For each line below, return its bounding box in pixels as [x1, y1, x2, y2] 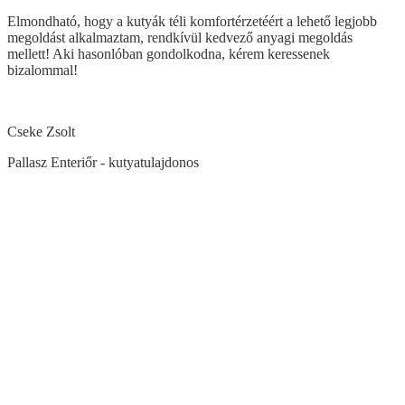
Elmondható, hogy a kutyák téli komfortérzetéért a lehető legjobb [7, 14, 377, 30]
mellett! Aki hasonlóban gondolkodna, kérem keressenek [7, 46, 330, 62]
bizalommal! [7, 62, 78, 79]
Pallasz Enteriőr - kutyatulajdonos [7, 155, 199, 171]
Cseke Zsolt [7, 124, 75, 140]
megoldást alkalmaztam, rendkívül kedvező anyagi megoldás [7, 30, 353, 46]
